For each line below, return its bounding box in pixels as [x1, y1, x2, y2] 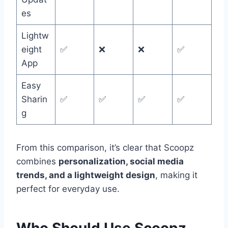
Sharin [21, 94, 47, 105]
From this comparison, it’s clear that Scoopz [16, 142, 194, 153]
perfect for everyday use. [16, 184, 120, 194]
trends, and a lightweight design [16, 170, 155, 181]
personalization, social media [59, 156, 184, 167]
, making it [155, 170, 197, 181]
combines [16, 156, 59, 167]
